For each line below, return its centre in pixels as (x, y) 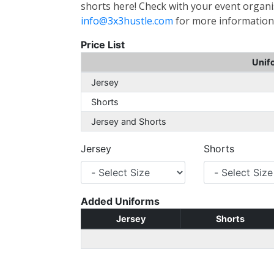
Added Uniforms (120, 201)
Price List (103, 45)
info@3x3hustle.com (127, 21)
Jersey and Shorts (129, 121)
